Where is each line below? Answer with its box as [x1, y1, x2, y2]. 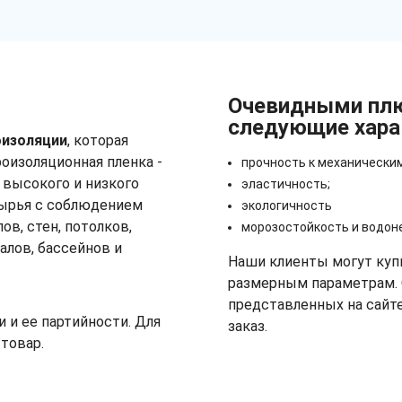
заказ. [228, 317, 267, 335]
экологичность [241, 197, 332, 213]
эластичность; [241, 176, 330, 191]
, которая [67, 131, 128, 149]
